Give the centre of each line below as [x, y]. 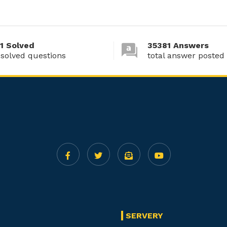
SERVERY [144, 216]
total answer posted [186, 55]
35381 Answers [178, 45]
